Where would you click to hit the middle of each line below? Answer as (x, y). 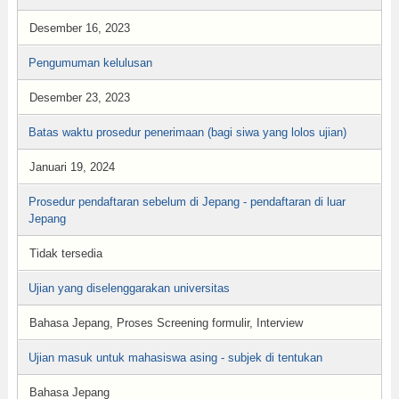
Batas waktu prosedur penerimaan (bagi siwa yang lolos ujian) (187, 132)
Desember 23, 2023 (79, 98)
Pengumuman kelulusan (90, 63)
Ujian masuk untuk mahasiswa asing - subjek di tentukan (175, 358)
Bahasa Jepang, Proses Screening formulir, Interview (166, 323)
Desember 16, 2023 (79, 28)
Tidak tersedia (65, 253)
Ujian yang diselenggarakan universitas (129, 288)
